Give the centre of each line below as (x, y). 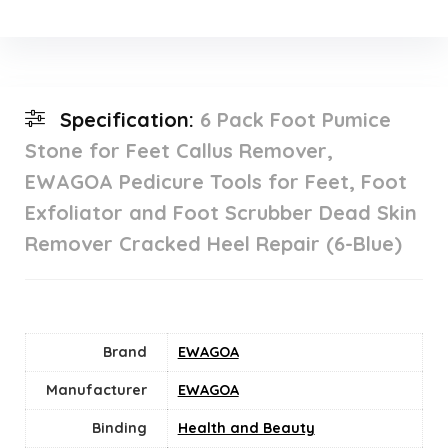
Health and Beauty (246, 428)
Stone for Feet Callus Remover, (178, 151)
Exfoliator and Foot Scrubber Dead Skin (220, 213)
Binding (119, 428)
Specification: (129, 120)
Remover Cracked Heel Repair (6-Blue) (213, 244)
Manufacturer (96, 390)
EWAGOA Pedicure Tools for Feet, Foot (215, 182)
